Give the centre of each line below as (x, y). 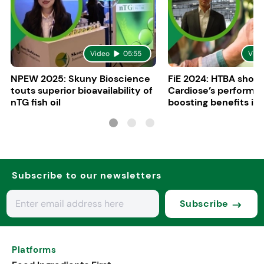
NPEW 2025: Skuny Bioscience (80, 78)
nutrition (188, 114)
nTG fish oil (35, 102)
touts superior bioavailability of (81, 90)
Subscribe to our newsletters (87, 175)
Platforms (34, 250)
